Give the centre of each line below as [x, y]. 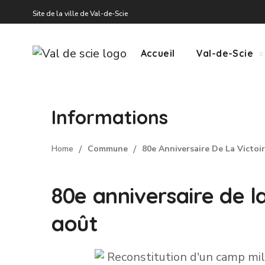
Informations [110, 117]
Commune [108, 149]
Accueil [158, 53]
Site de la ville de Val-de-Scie [80, 13]
